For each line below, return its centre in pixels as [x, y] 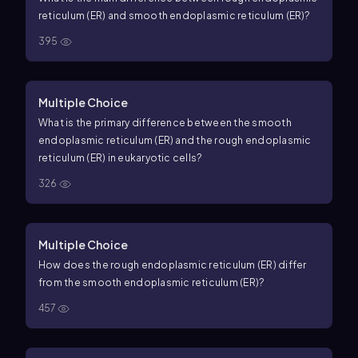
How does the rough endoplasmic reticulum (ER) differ [173, 265]
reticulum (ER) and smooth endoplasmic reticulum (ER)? [175, 16]
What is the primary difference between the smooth [165, 123]
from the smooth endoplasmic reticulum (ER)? [152, 282]
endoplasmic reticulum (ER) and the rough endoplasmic [175, 140]
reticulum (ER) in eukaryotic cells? [121, 158]
